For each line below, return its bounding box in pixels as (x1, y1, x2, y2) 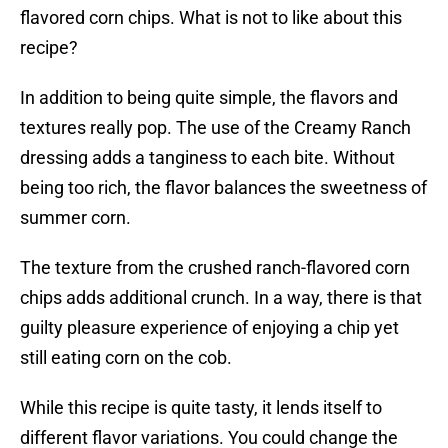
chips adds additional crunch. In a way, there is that (20, 287, 422, 309)
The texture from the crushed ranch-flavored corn (20, 257, 410, 279)
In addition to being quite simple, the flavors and (20, 87, 398, 109)
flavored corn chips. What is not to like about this (20, 7, 402, 29)
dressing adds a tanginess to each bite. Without (20, 147, 395, 169)
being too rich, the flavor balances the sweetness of (20, 177, 427, 199)
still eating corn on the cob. (20, 347, 232, 369)
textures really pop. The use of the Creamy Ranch (20, 117, 411, 139)
